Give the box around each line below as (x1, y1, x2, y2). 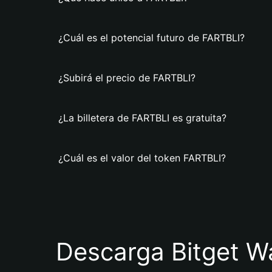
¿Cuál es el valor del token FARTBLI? (58, 152, 226, 164)
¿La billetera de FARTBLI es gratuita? (58, 112, 226, 124)
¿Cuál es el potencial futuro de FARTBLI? (58, 32, 245, 44)
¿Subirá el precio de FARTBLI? (58, 72, 195, 84)
